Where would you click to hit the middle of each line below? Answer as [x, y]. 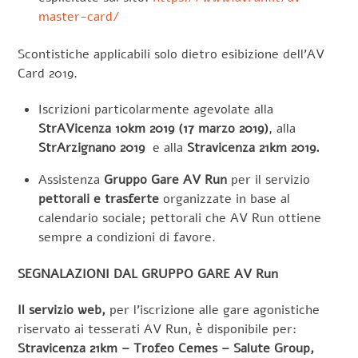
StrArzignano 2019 [91, 147]
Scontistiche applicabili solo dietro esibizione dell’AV [171, 54]
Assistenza [71, 179]
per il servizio [268, 179]
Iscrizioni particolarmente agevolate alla [156, 109]
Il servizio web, [64, 310]
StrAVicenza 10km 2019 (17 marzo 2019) [153, 128]
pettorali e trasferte [99, 199]
